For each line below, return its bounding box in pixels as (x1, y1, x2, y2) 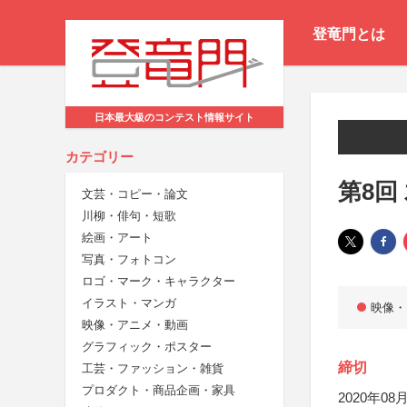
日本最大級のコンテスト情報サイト (94, 112, 254, 124)
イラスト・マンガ (82, 296, 176, 311)
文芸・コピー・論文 (82, 187, 188, 202)
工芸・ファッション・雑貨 (82, 362, 223, 376)
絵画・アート (82, 231, 153, 245)
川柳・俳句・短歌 (82, 209, 176, 223)
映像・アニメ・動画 (82, 318, 188, 333)
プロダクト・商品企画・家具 (82, 383, 235, 398)
